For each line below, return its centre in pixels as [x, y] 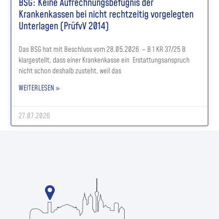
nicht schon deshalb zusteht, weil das [70, 71]
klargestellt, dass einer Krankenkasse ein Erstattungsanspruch [104, 60]
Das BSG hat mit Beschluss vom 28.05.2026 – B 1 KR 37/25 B [102, 49]
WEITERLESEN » [39, 88]
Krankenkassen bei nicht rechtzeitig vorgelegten [106, 14]
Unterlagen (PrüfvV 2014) [64, 26]
